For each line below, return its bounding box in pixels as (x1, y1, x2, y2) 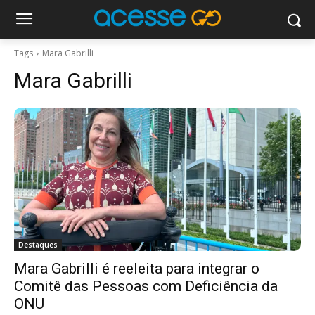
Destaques (18, 240, 58, 250)
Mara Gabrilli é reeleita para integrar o (14, 260, 259, 277)
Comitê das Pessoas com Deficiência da (14, 278, 278, 295)
